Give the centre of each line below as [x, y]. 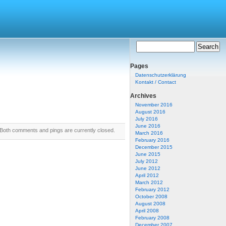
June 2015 [148, 154]
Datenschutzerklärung [161, 75]
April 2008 [147, 211]
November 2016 [154, 105]
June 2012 [148, 168]
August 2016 [150, 112]
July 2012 [147, 161]
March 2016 [149, 133]
